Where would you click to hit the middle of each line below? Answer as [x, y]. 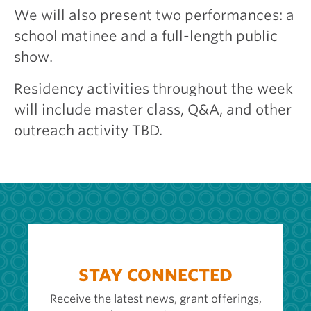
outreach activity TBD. [88, 131]
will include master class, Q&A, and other [153, 110]
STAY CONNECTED [155, 275]
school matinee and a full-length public [146, 36]
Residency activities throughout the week [153, 89]
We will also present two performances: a [154, 15]
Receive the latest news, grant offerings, [155, 299]
